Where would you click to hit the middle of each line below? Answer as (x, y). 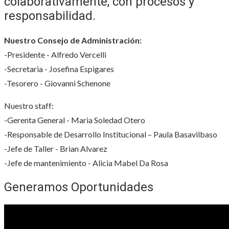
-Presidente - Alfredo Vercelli (55, 54)
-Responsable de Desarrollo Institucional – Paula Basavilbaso (111, 134)
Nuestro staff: (29, 105)
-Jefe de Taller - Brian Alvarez (56, 148)
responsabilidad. (50, 16)
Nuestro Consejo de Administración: (73, 40)
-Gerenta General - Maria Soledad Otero (75, 120)
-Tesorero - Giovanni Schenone (57, 83)
